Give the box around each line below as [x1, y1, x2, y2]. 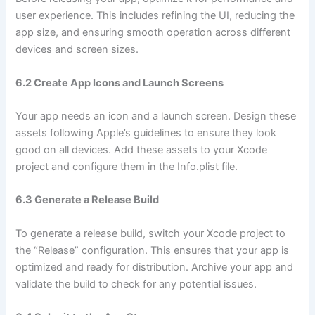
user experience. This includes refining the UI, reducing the [15, 9, 295, 22]
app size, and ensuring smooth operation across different [15, 26, 291, 39]
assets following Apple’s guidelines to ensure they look [15, 126, 277, 139]
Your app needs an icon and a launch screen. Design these [15, 109, 297, 122]
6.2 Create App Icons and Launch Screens [15, 76, 224, 89]
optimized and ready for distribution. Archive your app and [15, 260, 294, 274]
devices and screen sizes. [15, 43, 139, 56]
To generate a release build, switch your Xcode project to [15, 226, 286, 240]
